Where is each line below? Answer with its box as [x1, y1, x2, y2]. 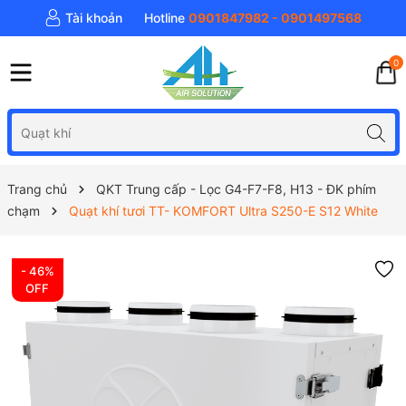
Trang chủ [6, 181, 67, 197]
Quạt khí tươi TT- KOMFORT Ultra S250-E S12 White [68, 203, 378, 218]
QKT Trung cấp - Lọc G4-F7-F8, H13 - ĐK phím [95, 181, 376, 197]
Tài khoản [65, 10, 122, 25]
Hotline [144, 10, 185, 25]
